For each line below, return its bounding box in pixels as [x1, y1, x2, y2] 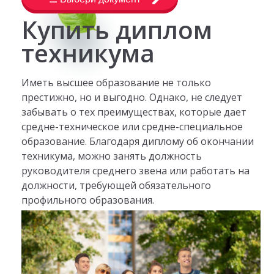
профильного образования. [21, 193, 154, 207]
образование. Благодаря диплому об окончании [21, 134, 254, 148]
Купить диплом [21, 13, 212, 47]
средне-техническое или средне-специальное [21, 119, 243, 133]
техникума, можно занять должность [21, 149, 202, 163]
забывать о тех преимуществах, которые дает [21, 105, 246, 119]
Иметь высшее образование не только [21, 75, 211, 89]
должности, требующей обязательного [21, 178, 211, 192]
